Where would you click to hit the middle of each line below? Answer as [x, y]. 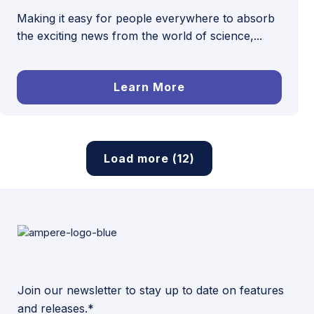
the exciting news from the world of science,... [139, 36]
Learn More [149, 87]
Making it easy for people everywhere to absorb [146, 18]
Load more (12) [149, 158]
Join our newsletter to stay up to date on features [151, 290]
